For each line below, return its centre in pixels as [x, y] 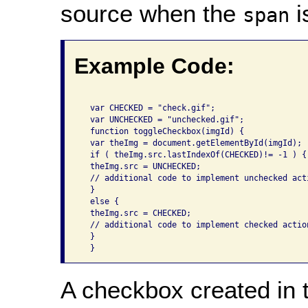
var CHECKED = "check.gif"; [150, 108]
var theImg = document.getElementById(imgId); [193, 143]
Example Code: [154, 66]
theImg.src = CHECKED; [138, 213]
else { [102, 201]
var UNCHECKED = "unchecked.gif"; [164, 119]
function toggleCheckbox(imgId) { [164, 131]
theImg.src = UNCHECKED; [143, 166]
